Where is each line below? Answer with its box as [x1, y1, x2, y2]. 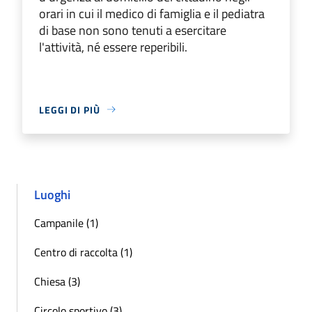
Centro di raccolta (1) [34, 243, 132, 260]
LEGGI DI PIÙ [39, 102, 100, 117]
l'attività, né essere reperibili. [39, 37, 187, 56]
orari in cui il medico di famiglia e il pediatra [39, 3, 265, 23]
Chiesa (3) [34, 272, 80, 290]
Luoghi [34, 185, 70, 204]
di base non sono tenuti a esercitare [39, 20, 226, 40]
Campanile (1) [34, 214, 98, 231]
